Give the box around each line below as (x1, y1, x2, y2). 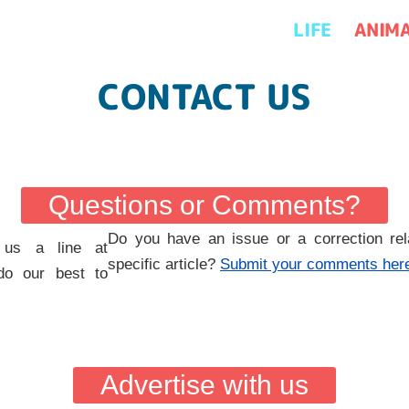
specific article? (108, 256, 220, 273)
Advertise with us (100, 370, 309, 400)
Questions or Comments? (48, 190, 361, 220)
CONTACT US (98, 72, 311, 121)
